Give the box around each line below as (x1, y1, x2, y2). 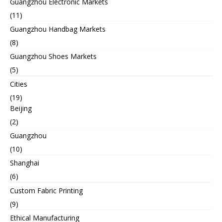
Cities (10, 79, 27, 89)
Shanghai (10, 158, 39, 168)
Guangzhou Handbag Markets (10, 24, 106, 34)
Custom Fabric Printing (10, 186, 83, 196)
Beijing (10, 104, 32, 113)
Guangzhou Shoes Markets (10, 52, 97, 61)
